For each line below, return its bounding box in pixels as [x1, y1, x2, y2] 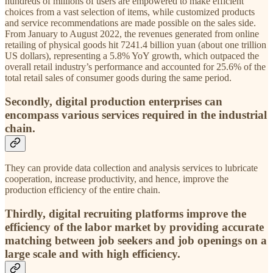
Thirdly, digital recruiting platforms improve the [5, 207, 246, 221]
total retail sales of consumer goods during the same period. [5, 72, 232, 83]
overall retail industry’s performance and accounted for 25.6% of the [5, 61, 266, 72]
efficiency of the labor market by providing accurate [5, 221, 264, 234]
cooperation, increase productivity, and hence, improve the [5, 174, 229, 185]
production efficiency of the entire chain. [5, 185, 160, 196]
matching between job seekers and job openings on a [5, 234, 267, 247]
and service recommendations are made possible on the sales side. [5, 17, 256, 28]
